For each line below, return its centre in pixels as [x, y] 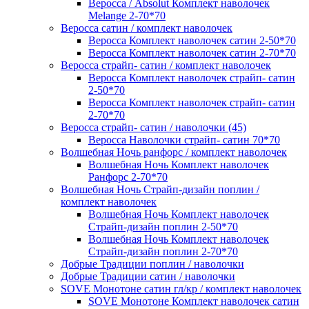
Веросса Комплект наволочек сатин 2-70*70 [192, 53]
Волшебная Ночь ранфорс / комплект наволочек [174, 152]
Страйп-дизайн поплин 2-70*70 [163, 252]
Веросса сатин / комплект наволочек [147, 28]
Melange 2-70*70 [127, 16]
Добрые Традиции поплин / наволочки [152, 264]
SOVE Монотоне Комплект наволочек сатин [194, 301]
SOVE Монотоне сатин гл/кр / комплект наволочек [181, 289]
